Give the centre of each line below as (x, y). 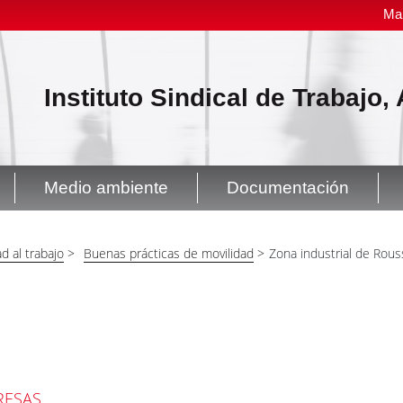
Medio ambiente (106, 188)
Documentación (288, 188)
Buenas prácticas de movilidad (169, 254)
